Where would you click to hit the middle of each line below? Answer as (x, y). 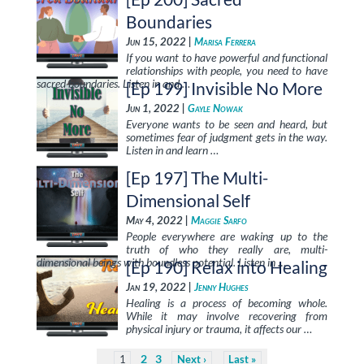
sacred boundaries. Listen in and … (113, 83)
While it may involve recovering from (227, 316)
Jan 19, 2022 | (160, 287)
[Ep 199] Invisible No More (224, 88)
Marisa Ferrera (225, 42)
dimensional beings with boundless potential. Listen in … (161, 262)
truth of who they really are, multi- (227, 249)
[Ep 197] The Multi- (197, 178)
